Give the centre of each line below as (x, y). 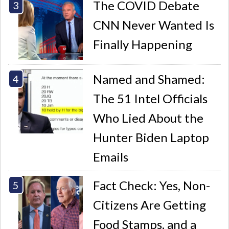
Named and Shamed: (149, 79)
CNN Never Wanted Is (154, 25)
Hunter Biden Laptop (151, 137)
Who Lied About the (148, 118)
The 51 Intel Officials (151, 98)
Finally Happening (143, 44)
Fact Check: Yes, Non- (152, 186)
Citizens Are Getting (150, 205)
